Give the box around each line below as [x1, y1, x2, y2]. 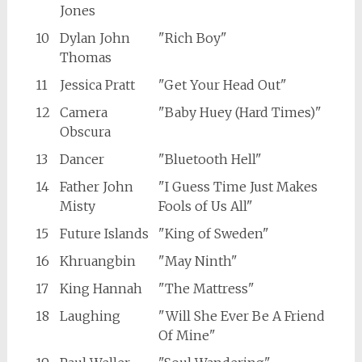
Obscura [59, 124, 111, 141]
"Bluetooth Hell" [158, 151, 262, 168]
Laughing [59, 308, 120, 325]
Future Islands [59, 225, 149, 242]
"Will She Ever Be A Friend [158, 308, 325, 325]
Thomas [59, 49, 112, 66]
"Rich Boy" [158, 30, 227, 47]
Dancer [59, 151, 104, 168]
